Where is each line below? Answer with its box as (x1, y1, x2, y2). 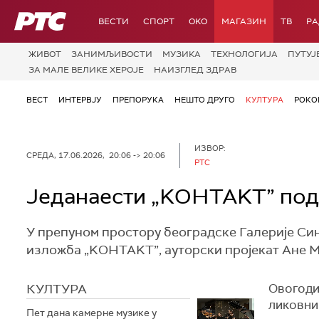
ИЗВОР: (194, 142, 226, 153)
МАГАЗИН (221, 16, 266, 27)
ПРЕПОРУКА (113, 95, 164, 105)
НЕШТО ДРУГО (174, 95, 235, 105)
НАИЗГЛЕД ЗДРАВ (154, 63, 236, 75)
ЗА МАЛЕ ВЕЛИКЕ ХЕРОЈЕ (28, 63, 144, 75)
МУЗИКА (162, 48, 201, 60)
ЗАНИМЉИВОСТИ (71, 48, 152, 60)
